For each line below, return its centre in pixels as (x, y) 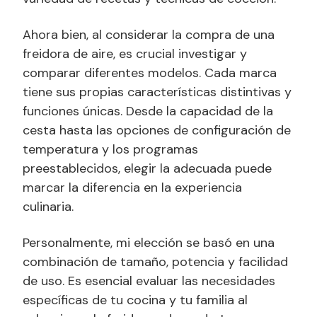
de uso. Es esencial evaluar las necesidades (149, 281)
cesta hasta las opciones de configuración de (157, 130)
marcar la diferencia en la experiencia (132, 187)
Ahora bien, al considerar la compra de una (149, 34)
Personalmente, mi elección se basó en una (149, 242)
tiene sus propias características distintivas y (157, 92)
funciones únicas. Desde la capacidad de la (148, 111)
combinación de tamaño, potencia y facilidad (155, 261)
